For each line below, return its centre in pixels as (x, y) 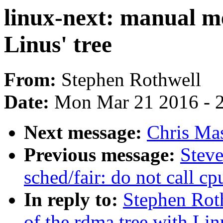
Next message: (85, 132)
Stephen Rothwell (131, 80)
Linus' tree (58, 44)
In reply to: (73, 200)
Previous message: (102, 155)
